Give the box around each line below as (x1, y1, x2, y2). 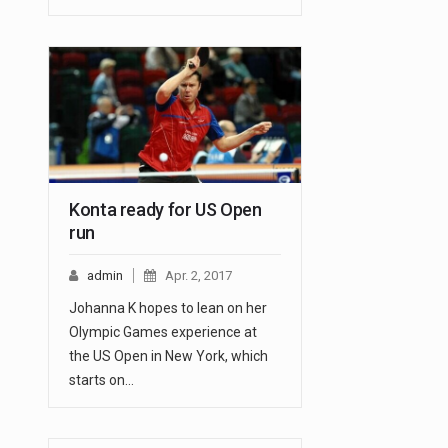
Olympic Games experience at (69, 324, 257, 341)
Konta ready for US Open (69, 199, 262, 221)
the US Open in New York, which (69, 348, 268, 365)
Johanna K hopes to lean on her (69, 300, 267, 317)
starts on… (69, 372, 134, 389)
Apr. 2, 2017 (165, 268, 232, 284)
